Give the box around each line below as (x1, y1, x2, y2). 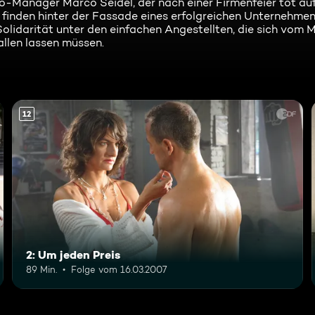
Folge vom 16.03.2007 (71, 263, 168, 275)
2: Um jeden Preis (26, 247, 121, 262)
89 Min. (26, 263, 58, 275)
